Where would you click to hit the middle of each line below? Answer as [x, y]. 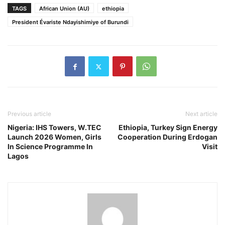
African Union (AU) [64, 9]
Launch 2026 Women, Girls [54, 137]
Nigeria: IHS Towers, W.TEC [54, 128]
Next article [201, 114]
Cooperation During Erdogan [167, 137]
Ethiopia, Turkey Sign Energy [168, 128]
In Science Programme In [50, 147]
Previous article [29, 114]
